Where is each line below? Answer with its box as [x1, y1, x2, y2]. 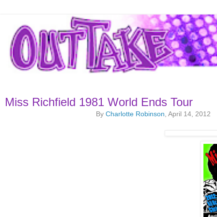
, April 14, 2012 [165, 110, 211, 118]
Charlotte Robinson [106, 110, 165, 118]
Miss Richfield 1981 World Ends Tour [5, 95, 193, 109]
